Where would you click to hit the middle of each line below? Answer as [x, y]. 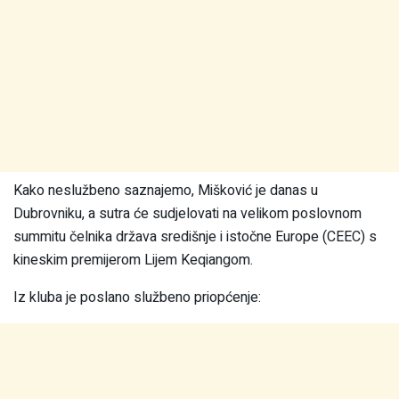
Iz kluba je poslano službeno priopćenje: [137, 298]
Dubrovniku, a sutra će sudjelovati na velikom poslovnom [187, 214]
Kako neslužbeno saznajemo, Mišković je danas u [166, 191]
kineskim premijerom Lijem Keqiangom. [133, 261]
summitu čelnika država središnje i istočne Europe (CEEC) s [195, 237]
